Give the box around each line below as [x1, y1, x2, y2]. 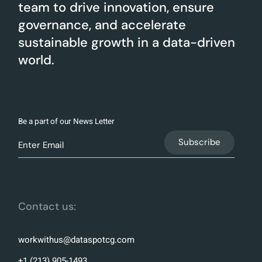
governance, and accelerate [18, 16, 187, 33]
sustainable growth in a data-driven [18, 33, 236, 51]
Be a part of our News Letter [18, 115, 115, 127]
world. [18, 51, 55, 68]
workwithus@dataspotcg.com [18, 233, 135, 247]
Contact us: [18, 199, 77, 214]
